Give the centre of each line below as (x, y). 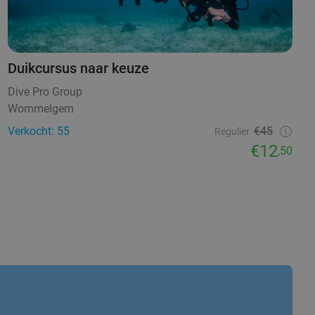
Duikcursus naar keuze (78, 68)
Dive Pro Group (45, 91)
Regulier (232, 131)
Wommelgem (40, 108)
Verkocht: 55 (38, 131)
